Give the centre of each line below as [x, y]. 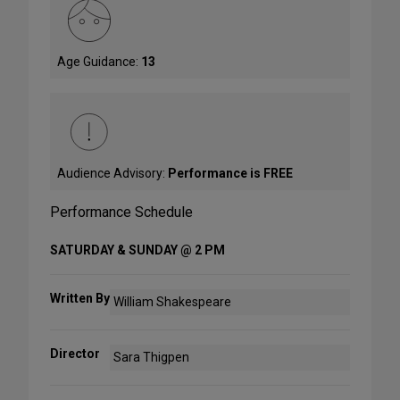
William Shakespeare [173, 301]
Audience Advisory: [112, 173]
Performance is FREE [230, 173]
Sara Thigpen [152, 357]
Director [75, 353]
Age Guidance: [99, 61]
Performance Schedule [121, 212]
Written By [80, 298]
